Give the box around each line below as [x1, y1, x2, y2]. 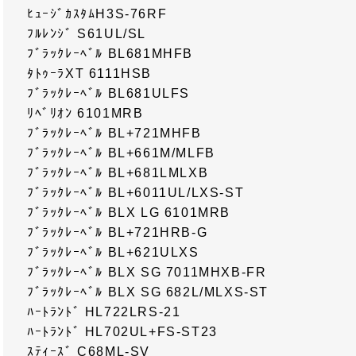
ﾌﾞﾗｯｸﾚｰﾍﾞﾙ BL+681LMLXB [27, 166, 209, 180]
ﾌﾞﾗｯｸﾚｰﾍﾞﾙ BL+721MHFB [27, 126, 202, 140]
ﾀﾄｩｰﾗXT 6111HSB [27, 67, 152, 80]
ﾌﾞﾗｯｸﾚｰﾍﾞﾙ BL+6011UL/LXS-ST [27, 186, 245, 199]
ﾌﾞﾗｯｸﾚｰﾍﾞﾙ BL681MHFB [27, 47, 193, 60]
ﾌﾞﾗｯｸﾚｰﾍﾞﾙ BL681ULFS [27, 87, 190, 100]
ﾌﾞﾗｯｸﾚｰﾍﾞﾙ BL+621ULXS [27, 246, 199, 259]
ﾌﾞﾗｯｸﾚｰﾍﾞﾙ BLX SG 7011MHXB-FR [27, 265, 267, 279]
